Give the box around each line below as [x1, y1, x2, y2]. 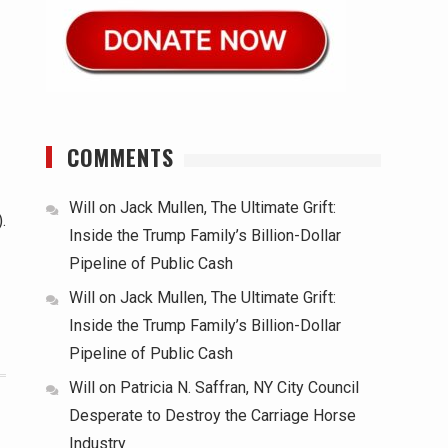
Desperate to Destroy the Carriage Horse [69, 406, 356, 425]
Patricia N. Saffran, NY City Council [120, 378, 359, 397]
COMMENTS [67, 141, 174, 173]
